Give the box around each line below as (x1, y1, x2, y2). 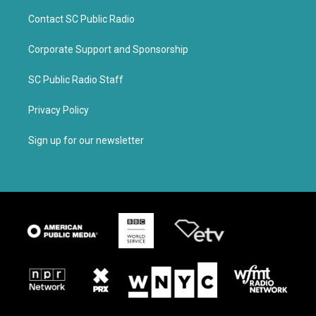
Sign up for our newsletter (28, 135, 144, 146)
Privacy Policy (28, 104, 89, 116)
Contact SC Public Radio (28, 13, 135, 25)
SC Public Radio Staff (28, 74, 123, 85)
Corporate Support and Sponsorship (28, 44, 188, 55)
